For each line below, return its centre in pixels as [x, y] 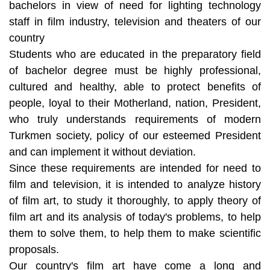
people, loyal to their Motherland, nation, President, [135, 103]
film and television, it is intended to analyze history [135, 184]
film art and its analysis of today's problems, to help [135, 217]
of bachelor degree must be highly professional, [135, 70]
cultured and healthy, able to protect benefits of [135, 86]
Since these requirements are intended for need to [135, 168]
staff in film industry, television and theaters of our [135, 21]
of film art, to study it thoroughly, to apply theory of [135, 200]
